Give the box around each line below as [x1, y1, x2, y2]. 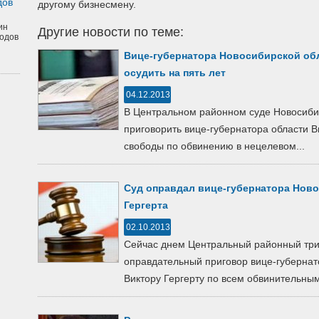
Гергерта [124, 199, 168, 211]
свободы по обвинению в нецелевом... [124, 140, 305, 152]
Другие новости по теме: [38, 25, 184, 39]
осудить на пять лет [124, 67, 226, 78]
